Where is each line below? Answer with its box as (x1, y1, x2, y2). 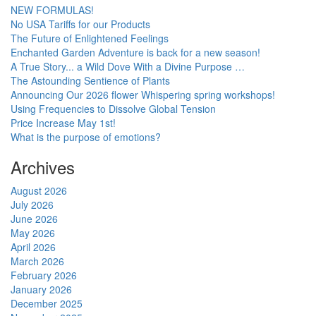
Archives (11, 154, 75, 179)
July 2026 (11, 197, 54, 212)
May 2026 (11, 226, 55, 240)
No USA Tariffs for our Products (11, 17, 150, 31)
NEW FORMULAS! (11, 3, 94, 17)
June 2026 (11, 212, 58, 226)
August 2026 (11, 183, 67, 197)
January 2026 (11, 282, 72, 296)
